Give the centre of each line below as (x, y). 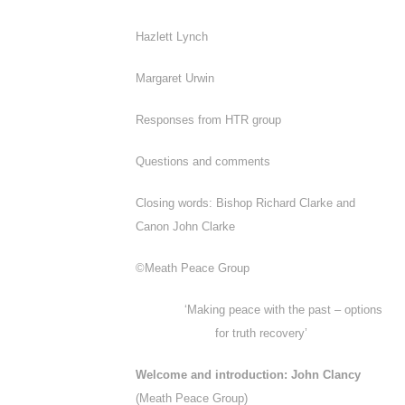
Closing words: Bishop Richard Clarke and (245, 203)
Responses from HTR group (208, 120)
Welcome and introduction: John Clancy (248, 375)
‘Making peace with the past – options (283, 310)
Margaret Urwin (175, 78)
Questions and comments (203, 161)
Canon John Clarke (185, 226)
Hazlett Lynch (172, 37)
